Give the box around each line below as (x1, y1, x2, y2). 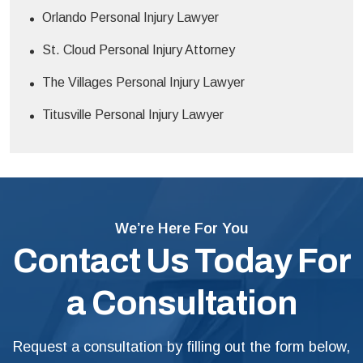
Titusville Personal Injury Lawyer (42, 108, 224, 122)
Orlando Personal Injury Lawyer (42, 11, 219, 25)
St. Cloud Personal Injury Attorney (42, 43, 235, 58)
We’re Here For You (114, 220, 249, 237)
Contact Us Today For (12, 242, 351, 280)
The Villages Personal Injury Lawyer (42, 75, 245, 90)
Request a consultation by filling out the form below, (13, 339, 350, 356)
